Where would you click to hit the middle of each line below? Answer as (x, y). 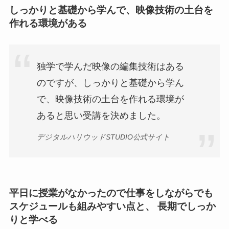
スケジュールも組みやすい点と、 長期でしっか (112, 206)
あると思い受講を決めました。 (101, 116)
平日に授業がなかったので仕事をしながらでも (111, 193)
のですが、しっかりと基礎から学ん (110, 83)
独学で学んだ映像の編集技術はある (110, 67)
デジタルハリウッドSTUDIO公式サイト (103, 137)
